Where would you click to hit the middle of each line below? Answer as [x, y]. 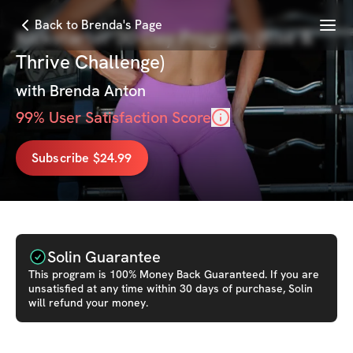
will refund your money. [88, 303]
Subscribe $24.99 [82, 158]
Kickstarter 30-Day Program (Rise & [165, 37]
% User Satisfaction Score [122, 117]
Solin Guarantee [104, 257]
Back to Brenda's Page [98, 25]
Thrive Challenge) [90, 62]
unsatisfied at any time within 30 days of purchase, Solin [171, 288]
